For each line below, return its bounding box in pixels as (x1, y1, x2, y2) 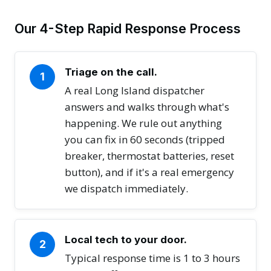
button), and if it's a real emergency (65, 165, 234, 180)
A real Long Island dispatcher (65, 83, 204, 98)
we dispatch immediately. (65, 181, 188, 196)
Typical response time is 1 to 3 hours (65, 251, 240, 266)
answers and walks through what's (65, 100, 229, 114)
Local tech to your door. (65, 233, 187, 246)
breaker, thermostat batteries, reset (65, 149, 234, 163)
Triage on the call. (65, 66, 157, 79)
